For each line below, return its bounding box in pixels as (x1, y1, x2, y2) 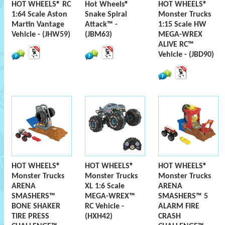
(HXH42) (85, 212, 113, 220)
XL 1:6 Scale (85, 182, 125, 190)
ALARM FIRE (158, 202, 199, 210)
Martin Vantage (12, 21, 64, 29)
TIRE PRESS (12, 212, 49, 220)
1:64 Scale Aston (12, 11, 67, 19)
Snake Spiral (85, 11, 127, 19)
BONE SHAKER (12, 202, 60, 210)
